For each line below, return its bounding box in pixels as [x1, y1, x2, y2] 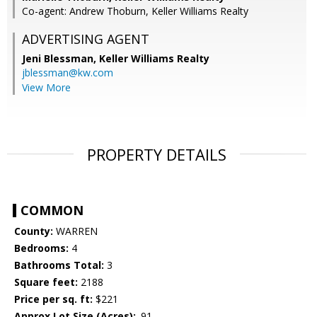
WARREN [53, 224, 98, 238]
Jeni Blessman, [22, 52, 99, 66]
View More [22, 81, 71, 95]
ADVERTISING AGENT [22, 30, 149, 48]
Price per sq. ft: [14, 292, 93, 306]
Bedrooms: [14, 241, 69, 255]
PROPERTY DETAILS [87, 144, 226, 166]
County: [14, 224, 53, 238]
